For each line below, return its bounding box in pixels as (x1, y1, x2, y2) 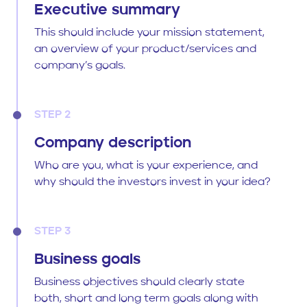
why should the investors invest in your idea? (34, 176, 271, 188)
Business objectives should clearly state (34, 276, 245, 288)
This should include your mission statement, (34, 27, 265, 38)
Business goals (34, 251, 140, 267)
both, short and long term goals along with (34, 293, 258, 304)
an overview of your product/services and (34, 43, 256, 55)
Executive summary (34, 2, 180, 18)
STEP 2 (34, 109, 71, 121)
